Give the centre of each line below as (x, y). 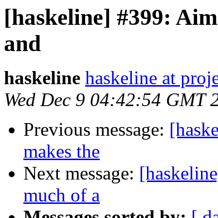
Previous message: (96, 129)
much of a (62, 195)
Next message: (81, 173)
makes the (62, 151)
